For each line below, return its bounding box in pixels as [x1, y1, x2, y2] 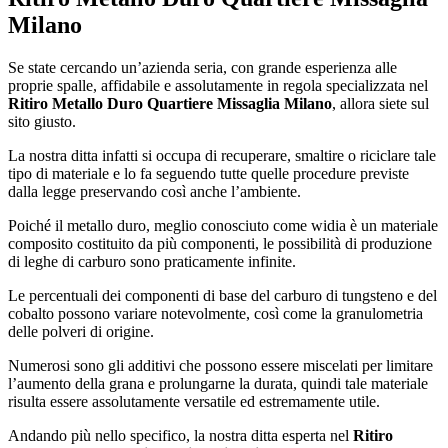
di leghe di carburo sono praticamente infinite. [8, 252, 296, 270]
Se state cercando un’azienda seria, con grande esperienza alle [8, 58, 397, 76]
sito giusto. [8, 112, 76, 130]
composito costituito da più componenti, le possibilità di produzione [8, 234, 432, 252]
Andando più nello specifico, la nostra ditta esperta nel [8, 426, 353, 444]
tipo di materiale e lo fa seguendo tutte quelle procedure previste [8, 164, 409, 182]
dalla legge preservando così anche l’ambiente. [8, 182, 301, 200]
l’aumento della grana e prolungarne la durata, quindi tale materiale [8, 374, 428, 392]
